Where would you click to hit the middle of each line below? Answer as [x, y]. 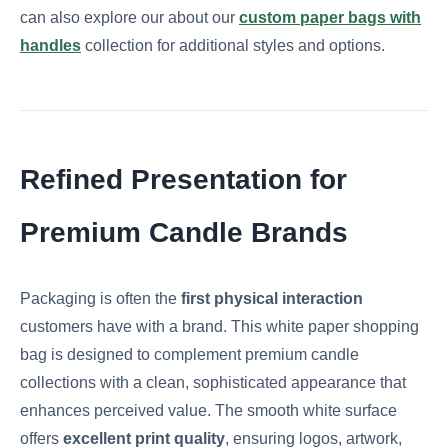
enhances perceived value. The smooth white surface [208, 411]
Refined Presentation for [183, 180]
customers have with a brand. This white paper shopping [219, 327]
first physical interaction [272, 299]
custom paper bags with [330, 18]
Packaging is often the [100, 299]
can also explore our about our [129, 18]
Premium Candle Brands [184, 233]
